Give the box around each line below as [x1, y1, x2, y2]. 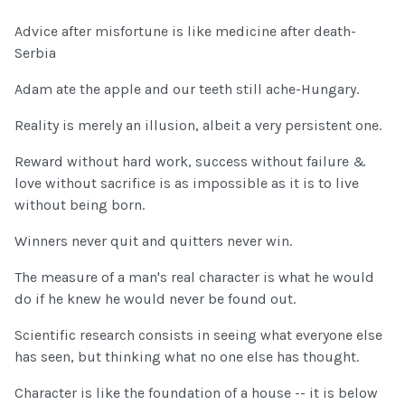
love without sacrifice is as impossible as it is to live [14, 174, 359, 193]
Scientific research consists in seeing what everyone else [14, 326, 382, 344]
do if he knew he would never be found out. [14, 290, 296, 308]
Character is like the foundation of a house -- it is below [14, 384, 378, 402]
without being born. [14, 196, 145, 214]
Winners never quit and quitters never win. [14, 232, 292, 250]
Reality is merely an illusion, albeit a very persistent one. [14, 117, 381, 135]
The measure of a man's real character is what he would [14, 268, 374, 287]
